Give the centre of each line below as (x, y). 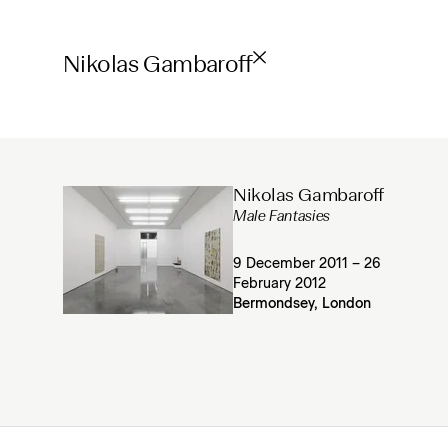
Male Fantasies (281, 217)
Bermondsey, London (302, 304)
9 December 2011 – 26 (307, 264)
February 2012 (279, 284)
